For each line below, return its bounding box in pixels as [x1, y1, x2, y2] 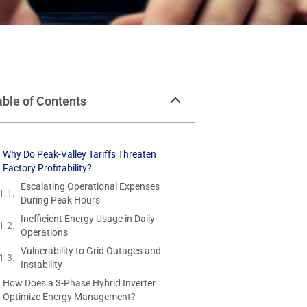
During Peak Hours [21, 194, 100, 206]
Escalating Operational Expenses [21, 180, 160, 192]
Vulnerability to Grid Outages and [21, 245, 161, 256]
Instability [21, 258, 62, 270]
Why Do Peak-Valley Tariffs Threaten [3, 148, 156, 160]
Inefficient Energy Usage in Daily [21, 212, 155, 224]
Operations [21, 226, 68, 238]
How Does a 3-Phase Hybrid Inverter [3, 277, 156, 288]
